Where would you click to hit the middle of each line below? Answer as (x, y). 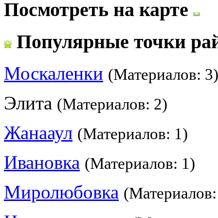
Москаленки (54, 73)
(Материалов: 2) (112, 104)
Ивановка (42, 162)
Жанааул (38, 132)
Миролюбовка (61, 192)
